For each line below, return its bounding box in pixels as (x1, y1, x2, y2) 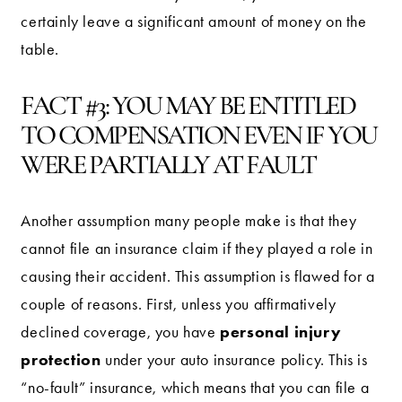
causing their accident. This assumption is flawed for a (21, 267, 375, 285)
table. (21, 39, 60, 58)
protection (21, 349, 101, 370)
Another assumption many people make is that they (21, 211, 357, 230)
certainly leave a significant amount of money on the (21, 12, 367, 31)
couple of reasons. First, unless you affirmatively (21, 294, 336, 313)
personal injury (220, 321, 342, 342)
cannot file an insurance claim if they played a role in (21, 239, 373, 258)
